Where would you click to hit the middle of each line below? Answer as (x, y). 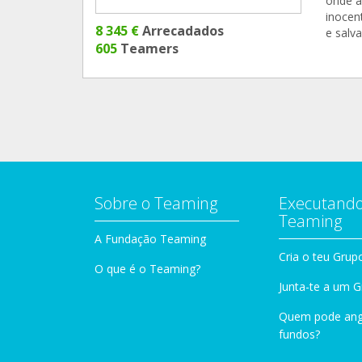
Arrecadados (181, 30)
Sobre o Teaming (156, 203)
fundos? (299, 334)
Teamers (148, 48)
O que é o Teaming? (147, 268)
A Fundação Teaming (150, 238)
